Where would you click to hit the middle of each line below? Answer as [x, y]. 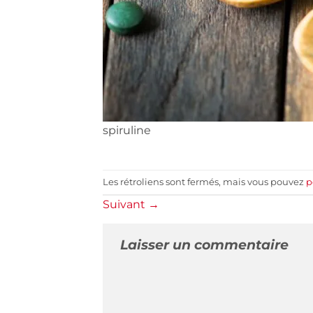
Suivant [125, 205]
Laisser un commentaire [204, 245]
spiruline [127, 130]
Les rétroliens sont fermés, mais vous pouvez [204, 182]
